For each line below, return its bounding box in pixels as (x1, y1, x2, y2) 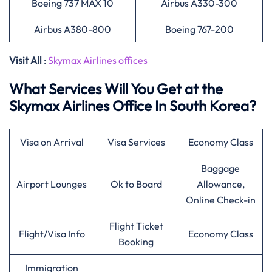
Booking (118, 236, 154, 248)
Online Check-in (185, 194, 256, 206)
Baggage (201, 162, 240, 174)
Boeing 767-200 (165, 23, 234, 35)
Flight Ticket (109, 220, 163, 232)
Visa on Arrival (19, 136, 84, 148)
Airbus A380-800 (34, 23, 111, 35)
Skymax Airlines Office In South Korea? (9, 97, 256, 115)
